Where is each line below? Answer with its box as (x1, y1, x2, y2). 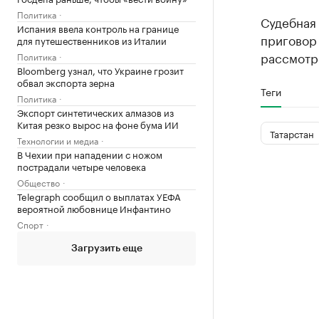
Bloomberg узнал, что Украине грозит (17, 63, 184, 77)
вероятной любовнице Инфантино (17, 201, 171, 215)
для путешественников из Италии (17, 33, 167, 47)
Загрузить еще (70, 244, 142, 253)
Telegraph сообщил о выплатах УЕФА (17, 189, 181, 203)
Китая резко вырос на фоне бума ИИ (17, 117, 179, 131)
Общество (17, 175, 60, 189)
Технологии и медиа (17, 133, 98, 147)
